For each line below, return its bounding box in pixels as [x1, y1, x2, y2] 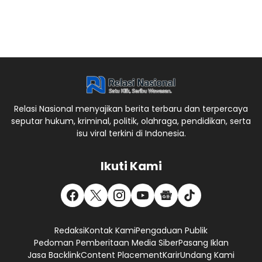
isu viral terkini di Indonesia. [76, 127, 186, 140]
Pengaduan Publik [136, 225, 208, 237]
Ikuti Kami [100, 158, 162, 175]
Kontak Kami [85, 225, 136, 237]
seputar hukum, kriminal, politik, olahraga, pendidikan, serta [11, 115, 251, 127]
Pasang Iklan [178, 237, 229, 249]
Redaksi [54, 225, 85, 237]
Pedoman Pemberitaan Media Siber [33, 237, 178, 249]
